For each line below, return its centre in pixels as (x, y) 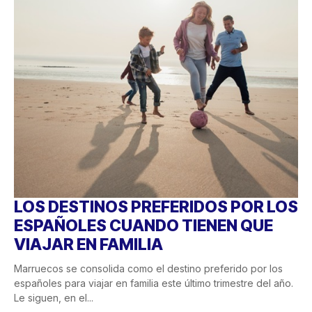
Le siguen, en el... (54, 298)
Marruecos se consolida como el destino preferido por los (148, 269)
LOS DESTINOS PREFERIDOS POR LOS (156, 207)
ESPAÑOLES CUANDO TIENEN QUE (143, 226)
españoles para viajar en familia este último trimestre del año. (154, 283)
